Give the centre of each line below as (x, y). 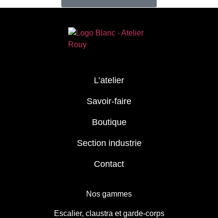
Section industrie (109, 143)
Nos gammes (109, 194)
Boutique (109, 122)
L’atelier (109, 80)
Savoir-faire (109, 101)
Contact (109, 164)
